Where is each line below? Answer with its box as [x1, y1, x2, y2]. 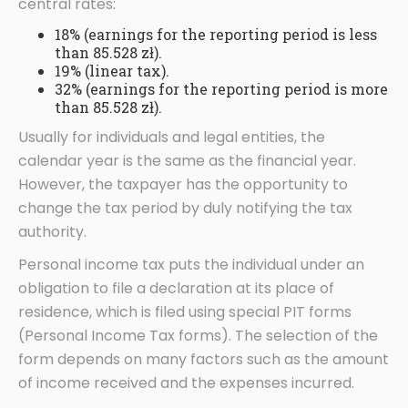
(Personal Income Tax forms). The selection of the [18, 325, 378, 347]
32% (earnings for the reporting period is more [55, 79, 388, 99]
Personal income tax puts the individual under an [18, 254, 364, 276]
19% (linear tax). [55, 61, 169, 81]
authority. [18, 221, 87, 243]
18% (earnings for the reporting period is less [55, 25, 377, 45]
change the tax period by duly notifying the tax [18, 198, 352, 219]
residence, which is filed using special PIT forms [18, 301, 352, 323]
